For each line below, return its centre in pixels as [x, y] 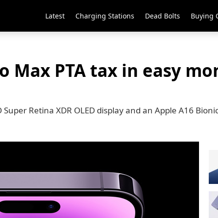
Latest [55, 16]
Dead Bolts [163, 16]
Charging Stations [105, 16]
